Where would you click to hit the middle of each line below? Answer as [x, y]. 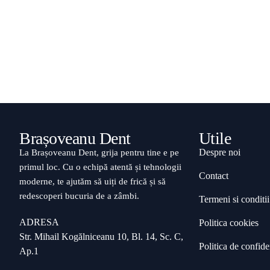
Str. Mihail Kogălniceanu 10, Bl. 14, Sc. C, [101, 236]
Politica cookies [228, 222]
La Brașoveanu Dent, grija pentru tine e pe [99, 152]
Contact [213, 175]
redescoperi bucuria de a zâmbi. [79, 196]
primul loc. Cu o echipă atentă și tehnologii [100, 167]
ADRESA [39, 222]
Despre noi [219, 152]
